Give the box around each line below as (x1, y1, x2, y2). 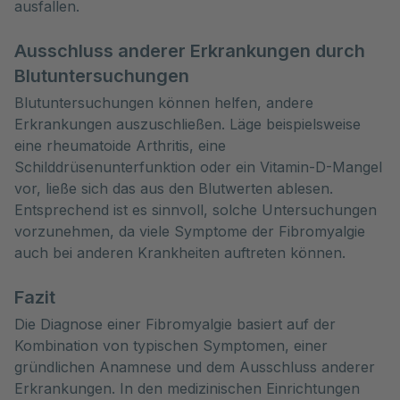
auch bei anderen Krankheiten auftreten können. (14, 244, 346, 262)
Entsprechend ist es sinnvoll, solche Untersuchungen (14, 201, 377, 219)
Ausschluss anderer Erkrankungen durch (14, 40, 365, 62)
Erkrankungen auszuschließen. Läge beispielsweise (14, 115, 361, 133)
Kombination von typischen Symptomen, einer (14, 337, 328, 354)
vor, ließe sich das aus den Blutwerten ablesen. (14, 179, 333, 197)
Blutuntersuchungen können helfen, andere (14, 94, 313, 112)
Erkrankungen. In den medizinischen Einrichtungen (14, 379, 360, 397)
